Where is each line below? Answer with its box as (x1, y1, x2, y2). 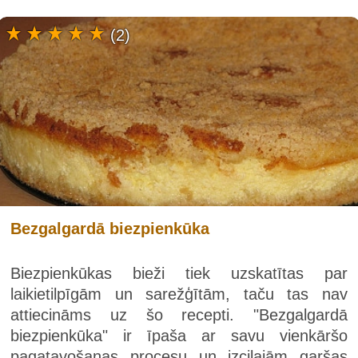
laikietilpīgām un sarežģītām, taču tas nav (10, 285, 348, 304)
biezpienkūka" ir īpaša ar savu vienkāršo (10, 327, 348, 345)
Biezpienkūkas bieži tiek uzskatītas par (10, 265, 348, 283)
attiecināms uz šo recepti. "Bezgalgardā (10, 306, 348, 324)
